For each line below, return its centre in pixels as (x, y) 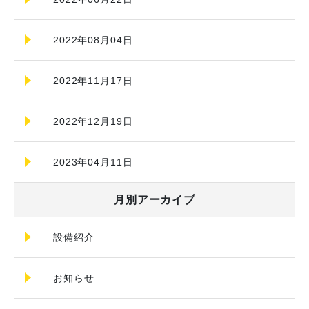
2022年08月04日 (93, 40)
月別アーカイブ (154, 200)
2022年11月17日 (93, 81)
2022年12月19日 (93, 121)
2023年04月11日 (93, 162)
